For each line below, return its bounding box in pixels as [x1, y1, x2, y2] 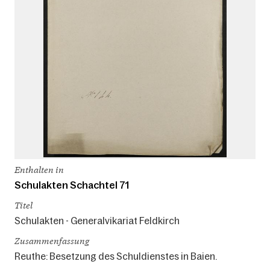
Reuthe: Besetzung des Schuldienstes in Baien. [14, 250, 217, 262]
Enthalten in [14, 163, 64, 175]
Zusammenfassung [14, 234, 89, 246]
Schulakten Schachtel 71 [14, 179, 129, 190]
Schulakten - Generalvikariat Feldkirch [14, 215, 180, 226]
